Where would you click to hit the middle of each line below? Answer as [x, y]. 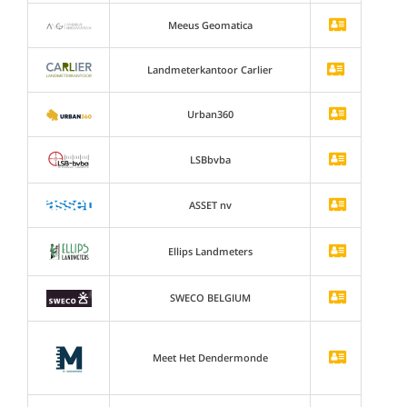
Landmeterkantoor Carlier [210, 69]
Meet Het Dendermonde [210, 357]
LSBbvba [210, 159]
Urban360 [210, 114]
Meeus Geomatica [210, 25]
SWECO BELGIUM [210, 298]
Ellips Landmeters [210, 251]
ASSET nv [210, 205]
